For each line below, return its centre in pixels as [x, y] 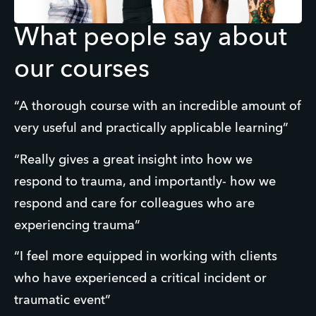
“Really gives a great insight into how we [133, 160]
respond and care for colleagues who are [134, 203]
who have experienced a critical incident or [140, 279]
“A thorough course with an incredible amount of [158, 107]
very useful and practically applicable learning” [151, 129]
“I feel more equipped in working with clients [146, 257]
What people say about [151, 38]
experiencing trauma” [77, 225]
